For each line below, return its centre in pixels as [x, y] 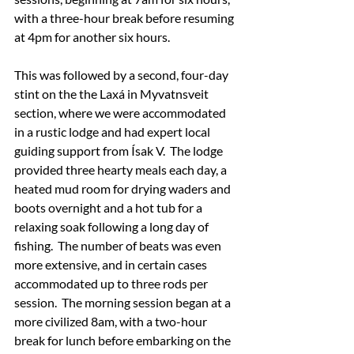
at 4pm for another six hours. [92, 36]
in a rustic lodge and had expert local [113, 131]
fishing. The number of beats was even [119, 245]
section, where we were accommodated [121, 112]
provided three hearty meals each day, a [122, 169]
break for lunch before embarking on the [124, 340]
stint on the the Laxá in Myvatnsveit [113, 93]
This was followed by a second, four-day [122, 74]
